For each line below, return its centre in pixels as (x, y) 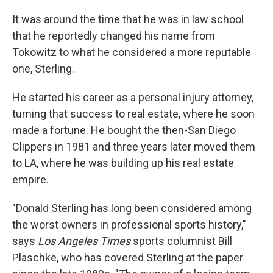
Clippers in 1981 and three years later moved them (134, 147)
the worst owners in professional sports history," (129, 225)
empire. (30, 180)
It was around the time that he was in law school (128, 19)
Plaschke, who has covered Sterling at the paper (128, 258)
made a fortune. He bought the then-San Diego (124, 130)
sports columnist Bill (181, 241)
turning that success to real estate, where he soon (133, 114)
